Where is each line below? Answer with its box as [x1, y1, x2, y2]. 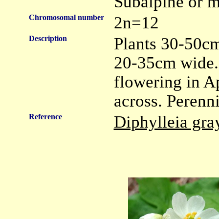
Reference [28, 112, 62, 121]
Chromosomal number [28, 13, 104, 22]
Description [28, 34, 67, 43]
